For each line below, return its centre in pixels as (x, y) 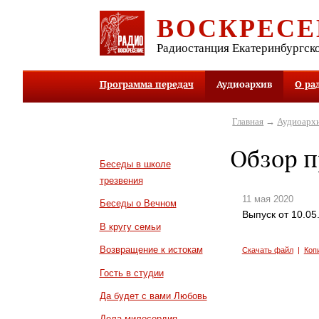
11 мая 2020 (267, 199)
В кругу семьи (130, 226)
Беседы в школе (135, 164)
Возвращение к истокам (151, 250)
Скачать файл (267, 250)
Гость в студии (131, 273)
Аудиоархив (244, 84)
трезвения (121, 180)
